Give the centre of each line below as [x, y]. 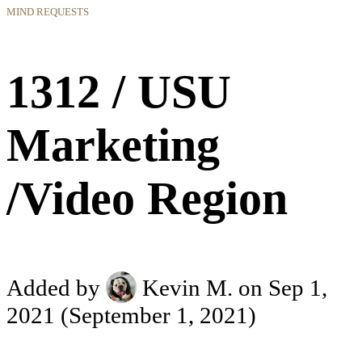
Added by [56, 288]
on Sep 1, [283, 288]
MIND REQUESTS [48, 12]
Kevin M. [188, 288]
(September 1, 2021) [156, 315]
